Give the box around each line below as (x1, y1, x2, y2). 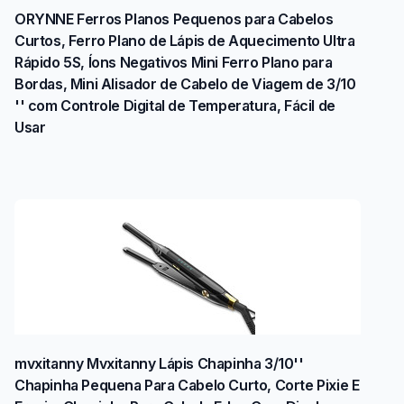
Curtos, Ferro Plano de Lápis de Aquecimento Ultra (14, 32, 355, 50)
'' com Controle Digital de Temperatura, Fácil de (14, 96, 335, 115)
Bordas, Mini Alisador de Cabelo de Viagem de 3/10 (14, 75, 356, 94)
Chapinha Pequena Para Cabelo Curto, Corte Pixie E (14, 376, 360, 395)
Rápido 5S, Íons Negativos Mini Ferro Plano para (14, 53, 333, 72)
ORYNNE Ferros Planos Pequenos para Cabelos (14, 10, 334, 29)
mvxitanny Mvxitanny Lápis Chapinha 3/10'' (14, 354, 304, 373)
